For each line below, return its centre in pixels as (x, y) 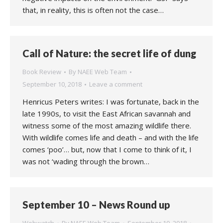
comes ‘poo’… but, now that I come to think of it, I (107, 149)
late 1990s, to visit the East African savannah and (107, 113)
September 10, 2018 (52, 84)
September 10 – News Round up (96, 205)
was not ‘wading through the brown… (86, 161)
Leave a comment (116, 84)
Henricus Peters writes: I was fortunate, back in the (111, 102)
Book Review (42, 72)
